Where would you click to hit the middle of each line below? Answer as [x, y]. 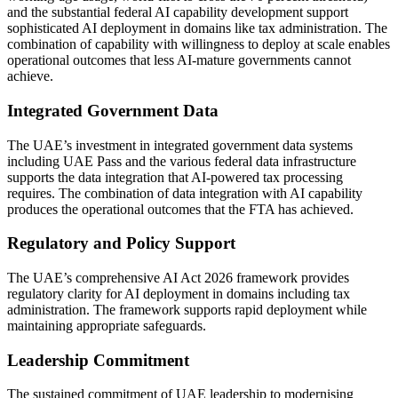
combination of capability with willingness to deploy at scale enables [199, 44]
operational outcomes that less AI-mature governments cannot [179, 60]
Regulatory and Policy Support [121, 243]
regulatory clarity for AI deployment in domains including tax [179, 293]
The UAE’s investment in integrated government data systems [180, 145]
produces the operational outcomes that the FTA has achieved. [180, 209]
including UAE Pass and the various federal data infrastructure [182, 161]
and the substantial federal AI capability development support [178, 12]
